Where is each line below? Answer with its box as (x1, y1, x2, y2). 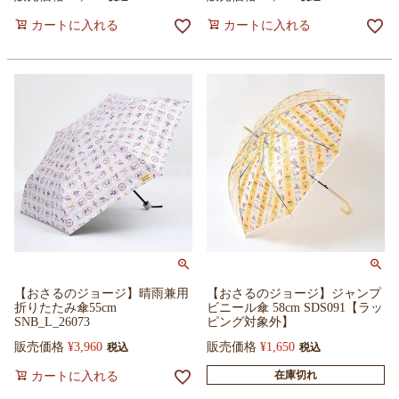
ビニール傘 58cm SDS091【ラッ (207, 301, 383, 314)
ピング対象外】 (207, 315, 294, 329)
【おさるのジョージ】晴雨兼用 (14, 287, 189, 300)
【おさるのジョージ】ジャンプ (207, 287, 381, 300)
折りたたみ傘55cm (14, 301, 117, 314)
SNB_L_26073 (14, 315, 90, 329)
